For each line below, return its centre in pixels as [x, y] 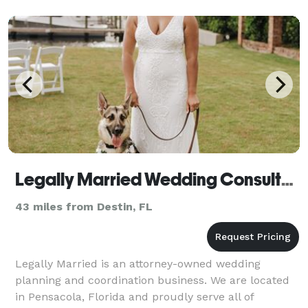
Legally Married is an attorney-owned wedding [138, 263]
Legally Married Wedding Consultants [287, 179]
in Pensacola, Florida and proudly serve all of [134, 296]
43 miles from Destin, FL [84, 206]
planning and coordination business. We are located [152, 280]
